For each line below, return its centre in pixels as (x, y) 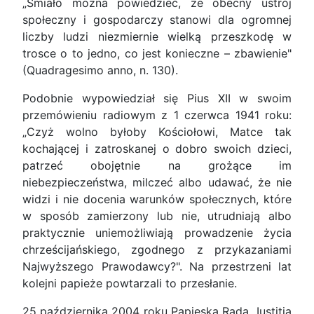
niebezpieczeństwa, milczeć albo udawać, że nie (157, 183)
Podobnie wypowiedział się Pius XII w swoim (157, 98)
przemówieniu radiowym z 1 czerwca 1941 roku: (157, 115)
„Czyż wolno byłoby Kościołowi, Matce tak (157, 132)
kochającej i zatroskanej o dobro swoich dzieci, (157, 149)
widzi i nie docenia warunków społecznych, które (157, 199)
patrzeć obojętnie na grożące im (157, 166)
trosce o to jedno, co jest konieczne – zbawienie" (157, 54)
